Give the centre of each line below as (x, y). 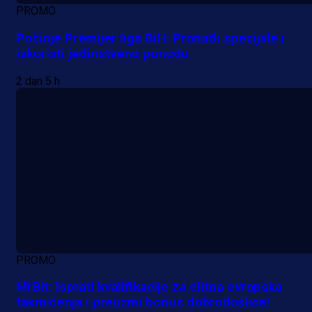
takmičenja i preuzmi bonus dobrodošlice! (143, 303)
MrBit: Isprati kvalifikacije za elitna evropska (149, 287)
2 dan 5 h (38, 81)
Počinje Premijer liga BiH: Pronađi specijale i (150, 38)
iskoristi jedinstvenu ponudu (102, 53)
